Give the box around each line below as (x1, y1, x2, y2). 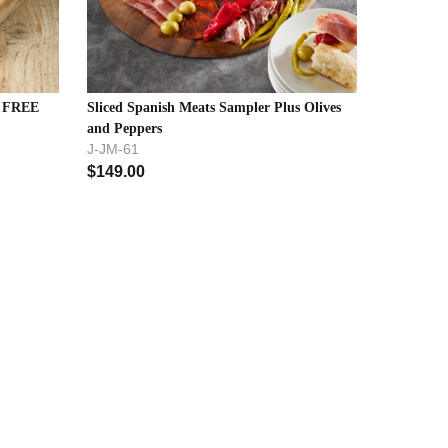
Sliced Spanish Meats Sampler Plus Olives (87, 99, 342, 115)
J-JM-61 (87, 140, 140, 157)
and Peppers (87, 120, 163, 136)
